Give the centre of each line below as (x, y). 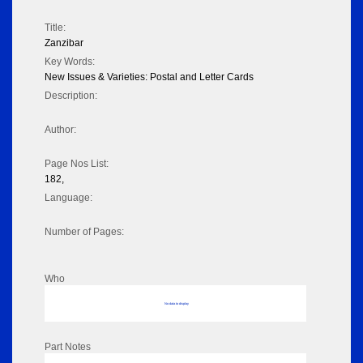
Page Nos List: (77, 164)
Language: (68, 198)
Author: (60, 130)
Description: (71, 96)
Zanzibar (64, 43)
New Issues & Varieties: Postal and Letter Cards (149, 77)
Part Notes (68, 347)
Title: (55, 28)
